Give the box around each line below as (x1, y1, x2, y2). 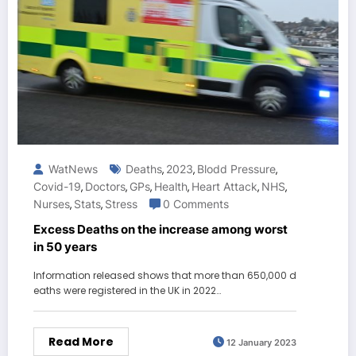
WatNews (45, 162, 98, 176)
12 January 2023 (226, 337, 296, 348)
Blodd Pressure (197, 162, 276, 176)
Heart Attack (192, 180, 257, 194)
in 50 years (33, 239, 97, 255)
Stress (105, 197, 137, 211)
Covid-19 (33, 180, 81, 194)
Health (154, 180, 188, 194)
